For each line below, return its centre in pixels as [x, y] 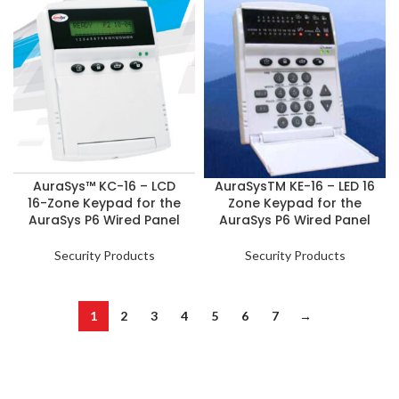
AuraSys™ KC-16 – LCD [104, 186]
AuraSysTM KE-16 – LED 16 [295, 186]
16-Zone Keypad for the [104, 203]
